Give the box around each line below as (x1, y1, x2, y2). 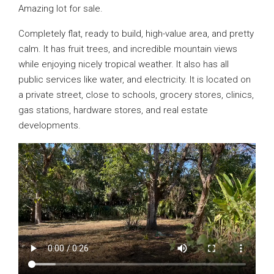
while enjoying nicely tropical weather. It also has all (18, 59, 229, 70)
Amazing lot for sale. (18, 3, 103, 14)
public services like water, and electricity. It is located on (18, 74, 251, 85)
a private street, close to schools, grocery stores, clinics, (18, 89, 254, 100)
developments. (18, 120, 81, 131)
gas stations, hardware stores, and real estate (18, 105, 208, 116)
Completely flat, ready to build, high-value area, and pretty (18, 28, 254, 39)
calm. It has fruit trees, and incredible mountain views (18, 43, 237, 54)
